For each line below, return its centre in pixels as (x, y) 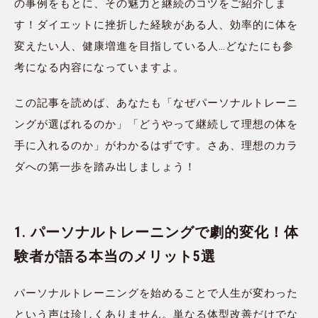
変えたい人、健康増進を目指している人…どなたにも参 (154, 46)
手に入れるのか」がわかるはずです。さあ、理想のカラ (156, 146)
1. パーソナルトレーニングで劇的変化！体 (157, 232)
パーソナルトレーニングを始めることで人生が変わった (156, 294)
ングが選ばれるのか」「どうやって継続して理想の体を (156, 125)
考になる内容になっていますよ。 (99, 68)
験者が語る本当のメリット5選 (115, 257)
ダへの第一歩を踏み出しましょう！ (105, 167)
